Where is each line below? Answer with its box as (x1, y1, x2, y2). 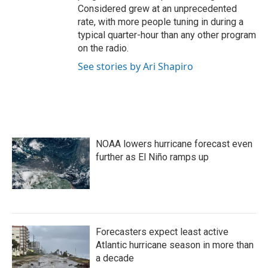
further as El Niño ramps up (96, 151, 209, 163)
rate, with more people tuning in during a (78, 16, 243, 28)
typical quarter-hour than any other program (78, 29, 256, 41)
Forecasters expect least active (96, 226, 229, 238)
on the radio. (78, 42, 129, 54)
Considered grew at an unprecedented (78, 3, 237, 15)
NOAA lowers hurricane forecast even (96, 138, 252, 150)
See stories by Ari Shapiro (78, 60, 193, 74)
